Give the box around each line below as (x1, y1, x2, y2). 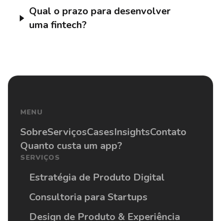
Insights (114, 125, 150, 139)
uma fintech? (29, 18, 87, 32)
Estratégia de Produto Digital (29, 170, 165, 184)
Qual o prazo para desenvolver (29, 4, 171, 18)
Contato (150, 125, 186, 139)
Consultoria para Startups (29, 190, 147, 204)
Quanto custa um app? (20, 139, 122, 152)
